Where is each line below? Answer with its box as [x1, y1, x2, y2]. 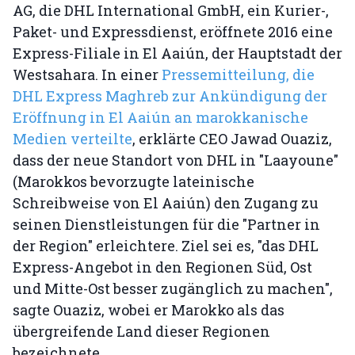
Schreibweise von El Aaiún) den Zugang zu [13, 193, 319, 212]
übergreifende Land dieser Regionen [13, 322, 270, 341]
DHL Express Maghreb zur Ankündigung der [13, 86, 327, 105]
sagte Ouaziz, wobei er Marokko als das [13, 300, 284, 319]
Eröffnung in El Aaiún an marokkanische [13, 108, 308, 127]
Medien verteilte [13, 129, 132, 148]
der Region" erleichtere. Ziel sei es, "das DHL [13, 236, 319, 255]
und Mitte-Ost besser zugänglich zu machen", [13, 279, 333, 298]
